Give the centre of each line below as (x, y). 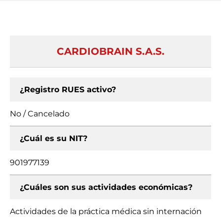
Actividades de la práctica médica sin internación (106, 211)
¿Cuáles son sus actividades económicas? (106, 187)
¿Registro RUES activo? (68, 90)
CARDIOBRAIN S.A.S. (110, 51)
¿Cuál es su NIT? (54, 138)
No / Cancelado (40, 114)
